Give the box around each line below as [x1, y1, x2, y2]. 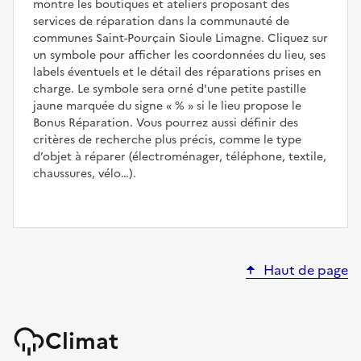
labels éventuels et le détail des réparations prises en [33, 63, 322, 81]
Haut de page [263, 259, 348, 280]
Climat [45, 323, 118, 358]
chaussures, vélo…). [33, 164, 136, 182]
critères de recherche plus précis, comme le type [33, 131, 301, 148]
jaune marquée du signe [33, 97, 166, 114]
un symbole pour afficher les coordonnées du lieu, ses [33, 46, 326, 64]
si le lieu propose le [193, 97, 301, 114]
